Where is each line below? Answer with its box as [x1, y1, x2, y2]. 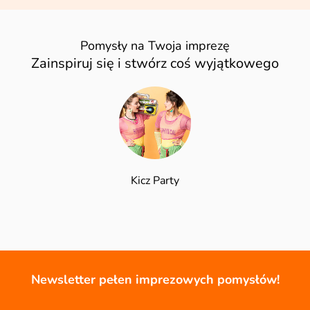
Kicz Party [131, 172, 179, 188]
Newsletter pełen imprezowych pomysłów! [30, 271, 280, 288]
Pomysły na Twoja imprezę [80, 37, 230, 55]
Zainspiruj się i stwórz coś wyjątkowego [31, 54, 279, 73]
